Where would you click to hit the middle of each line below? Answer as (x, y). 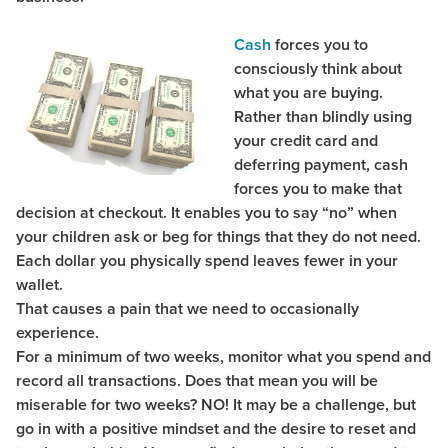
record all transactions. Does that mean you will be (197, 381)
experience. (57, 333)
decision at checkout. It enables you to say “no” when (206, 213)
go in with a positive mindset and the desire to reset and (216, 429)
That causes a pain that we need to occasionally (187, 309)
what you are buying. (308, 93)
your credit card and (306, 141)
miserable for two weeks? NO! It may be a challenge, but (216, 405)
